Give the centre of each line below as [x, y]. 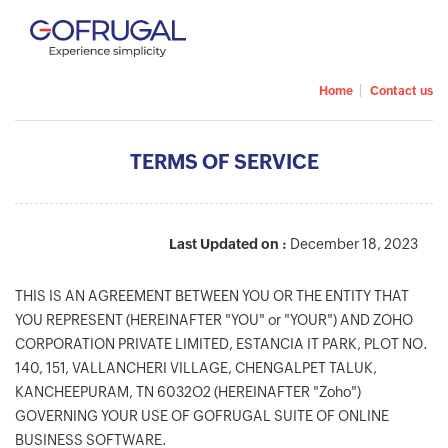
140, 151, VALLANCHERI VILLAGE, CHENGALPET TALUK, [196, 368]
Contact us [401, 91]
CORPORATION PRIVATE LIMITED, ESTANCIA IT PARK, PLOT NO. [221, 344]
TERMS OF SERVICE [224, 161]
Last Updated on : [228, 244]
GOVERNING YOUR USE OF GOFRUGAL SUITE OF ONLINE [202, 416]
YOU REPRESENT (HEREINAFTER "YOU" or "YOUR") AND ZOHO [214, 320]
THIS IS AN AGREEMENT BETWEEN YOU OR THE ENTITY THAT [212, 296]
